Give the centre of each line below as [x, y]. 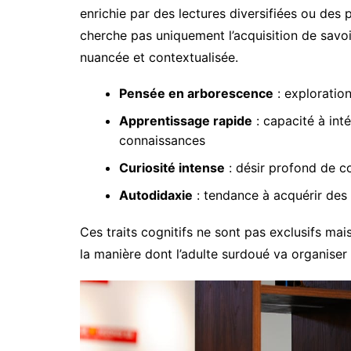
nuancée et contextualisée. [159, 57]
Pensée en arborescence [196, 93]
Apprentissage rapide [186, 120]
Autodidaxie [156, 195]
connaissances [162, 140]
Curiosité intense [172, 167]
